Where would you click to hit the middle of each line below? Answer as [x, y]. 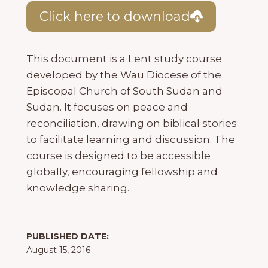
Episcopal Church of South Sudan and [124, 91]
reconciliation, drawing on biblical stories [132, 124]
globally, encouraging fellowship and [122, 172]
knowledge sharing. [78, 188]
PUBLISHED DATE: [68, 237]
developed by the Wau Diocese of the [124, 75]
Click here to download [115, 16]
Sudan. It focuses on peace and [107, 107]
